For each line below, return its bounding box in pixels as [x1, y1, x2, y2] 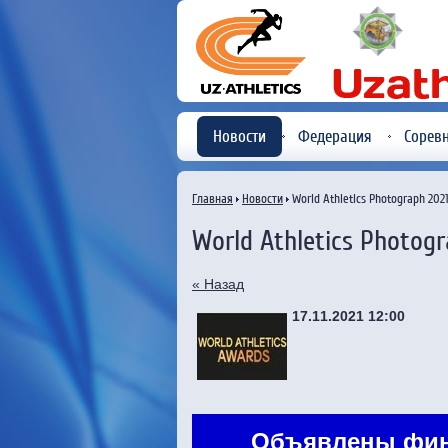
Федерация [298, 127, 372, 146]
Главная [192, 191, 233, 206]
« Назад [192, 275, 244, 292]
